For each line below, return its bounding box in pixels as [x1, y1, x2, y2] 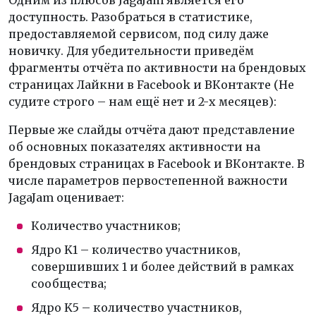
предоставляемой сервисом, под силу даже [8, 27, 269, 41]
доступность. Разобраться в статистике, [8, 10, 253, 24]
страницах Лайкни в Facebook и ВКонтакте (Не [8, 78, 294, 92]
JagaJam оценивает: [8, 190, 124, 205]
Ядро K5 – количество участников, [31, 300, 242, 315]
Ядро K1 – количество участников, [31, 243, 241, 257]
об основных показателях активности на [8, 140, 260, 154]
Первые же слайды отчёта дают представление [8, 123, 295, 137]
